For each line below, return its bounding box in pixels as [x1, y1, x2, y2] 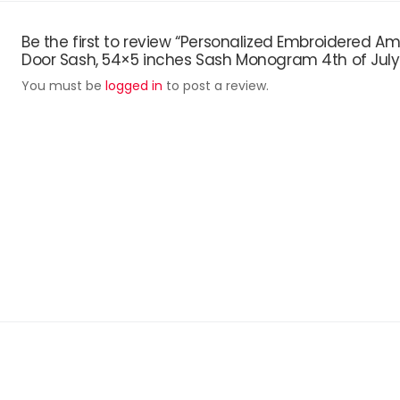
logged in [105, 77, 162, 95]
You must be [21, 77, 105, 95]
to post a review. [162, 77, 269, 95]
